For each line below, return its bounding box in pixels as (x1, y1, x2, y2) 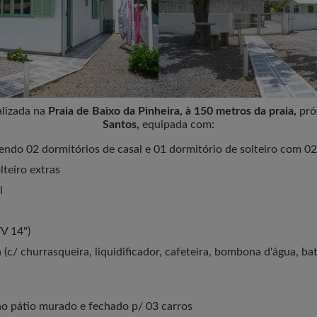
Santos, (103, 119, 139, 130)
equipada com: (139, 119, 214, 130)
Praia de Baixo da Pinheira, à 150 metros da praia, (47, 105, 296, 117)
